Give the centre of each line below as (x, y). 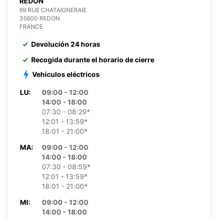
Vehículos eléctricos (66, 74)
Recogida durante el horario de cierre (93, 59)
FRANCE (31, 26)
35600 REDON (40, 18)
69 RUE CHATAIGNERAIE (53, 10)
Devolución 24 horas (66, 44)
